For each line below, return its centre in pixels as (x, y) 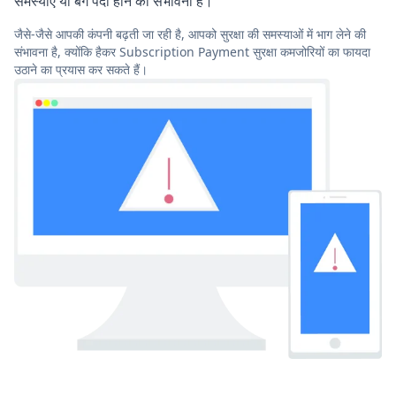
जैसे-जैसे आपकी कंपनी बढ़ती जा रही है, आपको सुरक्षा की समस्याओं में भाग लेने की (190, 34)
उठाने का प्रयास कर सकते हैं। (81, 70)
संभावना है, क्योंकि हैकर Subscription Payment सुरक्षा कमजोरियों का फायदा (192, 52)
